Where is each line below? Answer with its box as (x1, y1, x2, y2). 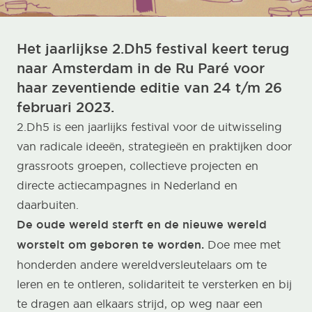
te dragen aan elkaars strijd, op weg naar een (17, 297, 263, 311)
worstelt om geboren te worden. (17, 237, 204, 252)
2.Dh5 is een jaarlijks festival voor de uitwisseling (17, 120, 282, 134)
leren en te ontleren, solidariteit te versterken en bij (17, 277, 292, 291)
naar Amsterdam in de (17, 59, 175, 77)
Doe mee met (204, 237, 281, 251)
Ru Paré (175, 59, 229, 77)
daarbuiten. (17, 198, 79, 212)
